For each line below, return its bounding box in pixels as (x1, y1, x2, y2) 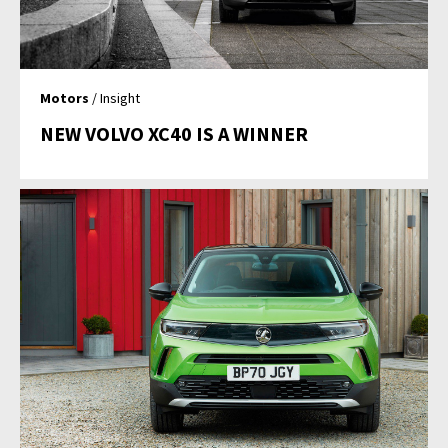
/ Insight (89, 88, 141, 107)
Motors (40, 88, 90, 107)
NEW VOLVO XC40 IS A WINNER (40, 120, 309, 146)
